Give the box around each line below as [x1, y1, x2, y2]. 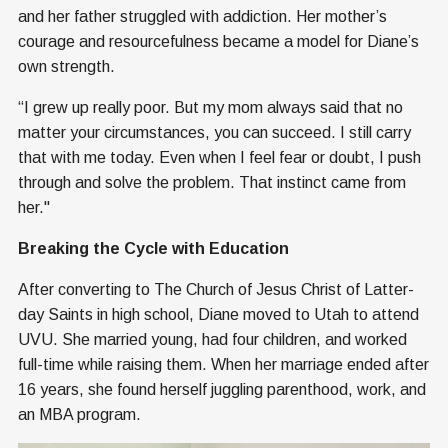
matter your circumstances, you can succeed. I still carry [18, 123, 411, 141]
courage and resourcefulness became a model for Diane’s [18, 32, 419, 50]
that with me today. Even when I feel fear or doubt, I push [18, 148, 421, 166]
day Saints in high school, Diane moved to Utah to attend [18, 305, 419, 323]
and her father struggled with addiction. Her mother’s [18, 7, 387, 25]
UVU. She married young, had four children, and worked [18, 330, 407, 348]
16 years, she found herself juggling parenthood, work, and [18, 380, 426, 398]
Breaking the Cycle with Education [18, 239, 289, 257]
